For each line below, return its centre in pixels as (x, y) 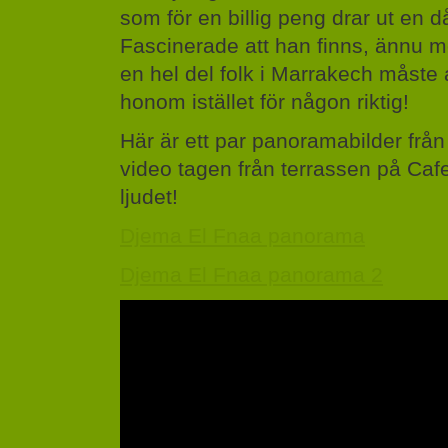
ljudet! (149, 196)
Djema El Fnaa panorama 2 (251, 274)
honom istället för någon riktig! (264, 101)
